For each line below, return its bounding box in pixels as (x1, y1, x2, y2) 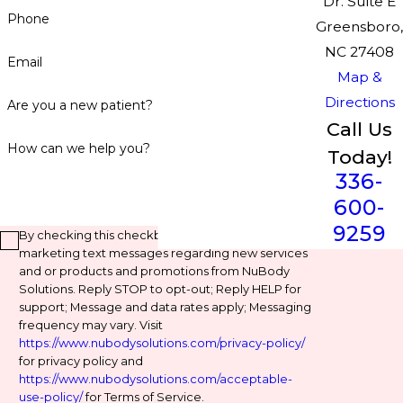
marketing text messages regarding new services (19, 246, 308, 261)
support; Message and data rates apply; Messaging (19, 300, 311, 315)
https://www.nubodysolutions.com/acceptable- (19, 372, 292, 387)
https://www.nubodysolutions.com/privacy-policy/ (19, 336, 305, 351)
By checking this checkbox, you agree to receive (19, 228, 305, 243)
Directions (324, 94, 395, 112)
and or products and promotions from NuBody (19, 264, 290, 279)
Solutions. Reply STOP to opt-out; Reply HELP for (19, 282, 301, 297)
